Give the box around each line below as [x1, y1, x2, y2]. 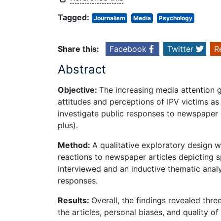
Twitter [167, 44, 193, 54]
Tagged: [58, 12, 89, 23]
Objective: [58, 84, 99, 95]
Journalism [94, 14, 125, 22]
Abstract [58, 62, 106, 77]
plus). [58, 120, 78, 130]
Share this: [58, 44, 99, 54]
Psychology [159, 14, 192, 22]
